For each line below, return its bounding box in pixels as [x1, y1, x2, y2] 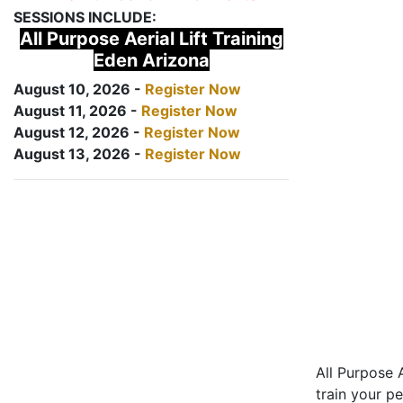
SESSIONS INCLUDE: [13, 8, 157, 26]
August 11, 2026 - [13, 102, 141, 120]
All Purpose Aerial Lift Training [19, 28, 283, 49]
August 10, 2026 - [13, 80, 145, 98]
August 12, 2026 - [13, 123, 144, 141]
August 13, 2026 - [13, 145, 145, 163]
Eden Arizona [93, 49, 210, 71]
